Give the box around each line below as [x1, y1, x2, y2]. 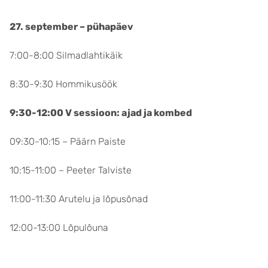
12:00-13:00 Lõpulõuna [10, 222, 108, 233]
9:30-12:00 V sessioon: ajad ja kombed [10, 107, 192, 118]
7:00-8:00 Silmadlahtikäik [10, 50, 123, 61]
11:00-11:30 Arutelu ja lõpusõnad [10, 193, 148, 205]
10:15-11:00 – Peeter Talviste [10, 165, 132, 176]
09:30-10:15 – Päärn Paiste [10, 136, 126, 147]
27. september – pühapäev [10, 21, 133, 32]
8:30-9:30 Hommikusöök [10, 78, 117, 90]
